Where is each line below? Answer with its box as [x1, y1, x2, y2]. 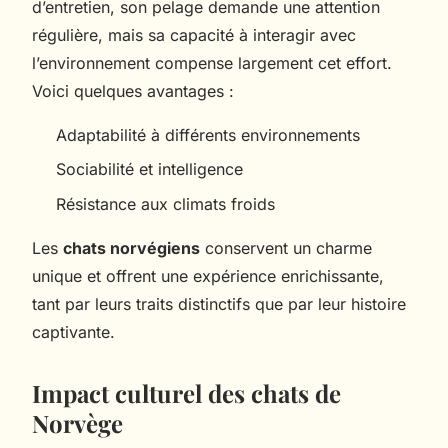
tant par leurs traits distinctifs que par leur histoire [32, 293, 406, 314]
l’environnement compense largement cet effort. [32, 52, 392, 73]
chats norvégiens [63, 237, 200, 258]
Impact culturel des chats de [32, 376, 341, 409]
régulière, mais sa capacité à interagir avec [32, 24, 356, 45]
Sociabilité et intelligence [56, 159, 243, 180]
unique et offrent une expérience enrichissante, [32, 265, 384, 286]
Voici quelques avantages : [32, 80, 234, 101]
